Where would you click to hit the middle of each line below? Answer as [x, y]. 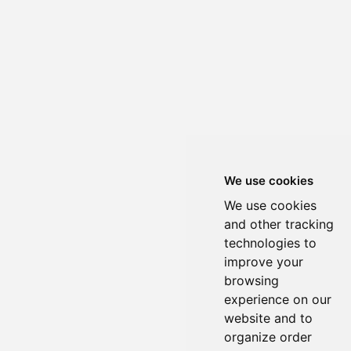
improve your [264, 262]
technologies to [270, 243]
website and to [268, 318]
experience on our [278, 299]
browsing [251, 280]
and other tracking [279, 224]
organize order [268, 337]
